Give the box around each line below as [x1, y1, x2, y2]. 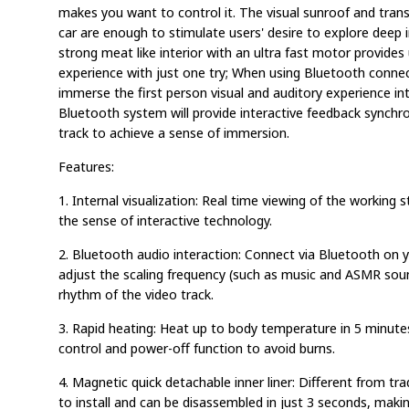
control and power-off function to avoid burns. [58, 339, 335, 358]
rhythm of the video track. [58, 285, 214, 304]
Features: [58, 157, 114, 176]
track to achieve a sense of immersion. [58, 123, 289, 142]
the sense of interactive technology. [58, 211, 272, 230]
